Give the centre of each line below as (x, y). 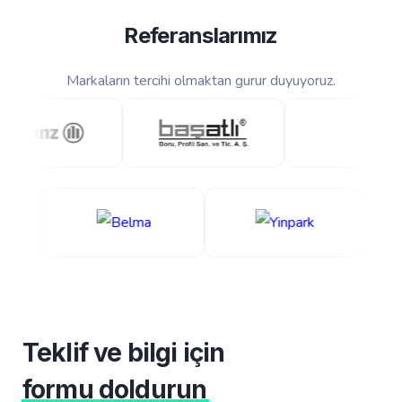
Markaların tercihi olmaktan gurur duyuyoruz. (201, 80)
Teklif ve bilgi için (124, 352)
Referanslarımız (201, 36)
